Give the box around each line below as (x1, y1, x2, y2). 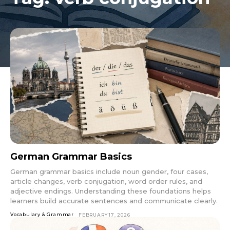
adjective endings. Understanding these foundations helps (10, 186, 211, 195)
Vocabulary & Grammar (10, 211, 74, 217)
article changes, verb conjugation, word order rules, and (10, 177, 202, 185)
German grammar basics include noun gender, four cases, (10, 167, 208, 176)
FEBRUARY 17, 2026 (79, 212, 130, 218)
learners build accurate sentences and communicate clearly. (10, 196, 218, 205)
